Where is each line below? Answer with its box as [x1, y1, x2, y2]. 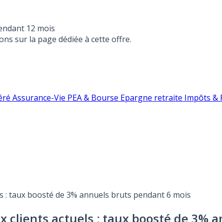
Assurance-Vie [12, 92, 67, 103]
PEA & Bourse [67, 92, 120, 103]
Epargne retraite [120, 92, 184, 103]
